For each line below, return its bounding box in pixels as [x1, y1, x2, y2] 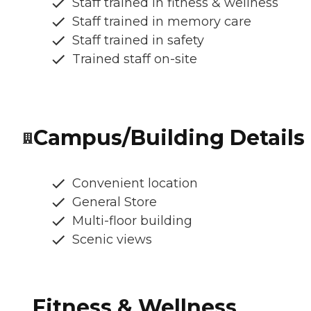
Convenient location [72, 175, 198, 191]
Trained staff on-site [72, 51, 197, 67]
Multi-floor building [72, 212, 192, 228]
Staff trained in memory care [72, 13, 251, 29]
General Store [72, 194, 157, 210]
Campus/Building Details [33, 124, 305, 151]
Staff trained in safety [72, 32, 204, 48]
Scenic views [72, 231, 152, 247]
